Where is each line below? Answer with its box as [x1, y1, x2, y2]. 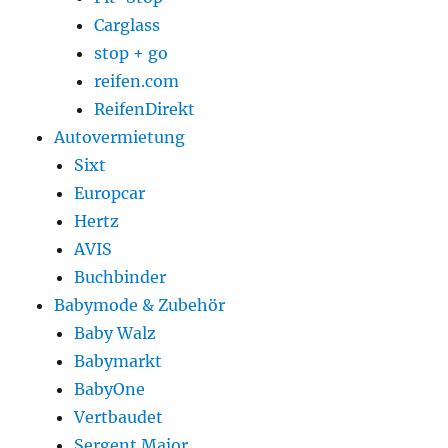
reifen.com [94, 71, 180, 92]
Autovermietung [54, 127, 186, 148]
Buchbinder [74, 267, 167, 288]
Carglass [94, 15, 161, 36]
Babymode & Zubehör [54, 295, 226, 316]
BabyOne [74, 379, 146, 400]
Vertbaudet [74, 407, 164, 428]
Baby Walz [74, 323, 157, 344]
